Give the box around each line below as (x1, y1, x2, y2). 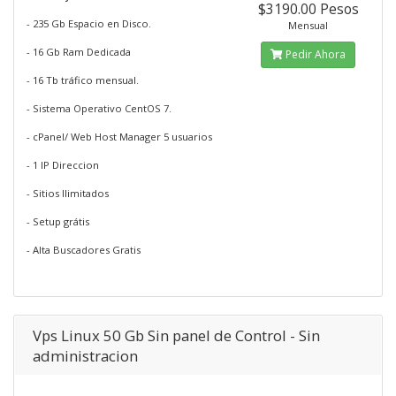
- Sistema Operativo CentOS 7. (27, 102, 171, 115)
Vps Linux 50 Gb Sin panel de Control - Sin (33, 325, 320, 346)
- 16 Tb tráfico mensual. (27, 73, 139, 87)
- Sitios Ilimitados (27, 187, 109, 200)
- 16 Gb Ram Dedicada (27, 45, 131, 58)
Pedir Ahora (283, 47, 346, 62)
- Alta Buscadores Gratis (27, 243, 141, 256)
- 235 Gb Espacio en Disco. (27, 17, 151, 30)
